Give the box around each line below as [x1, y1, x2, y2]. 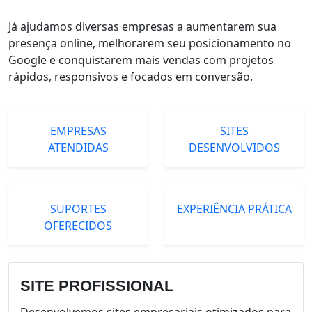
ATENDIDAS [47, 140, 109, 155]
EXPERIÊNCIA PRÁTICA [176, 201, 292, 217]
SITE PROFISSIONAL [20, 277, 173, 295]
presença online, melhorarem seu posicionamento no [8, 36, 291, 51]
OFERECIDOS [44, 218, 112, 233]
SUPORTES [49, 201, 107, 217]
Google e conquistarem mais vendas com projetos [8, 52, 274, 68]
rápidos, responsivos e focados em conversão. [8, 69, 253, 84]
